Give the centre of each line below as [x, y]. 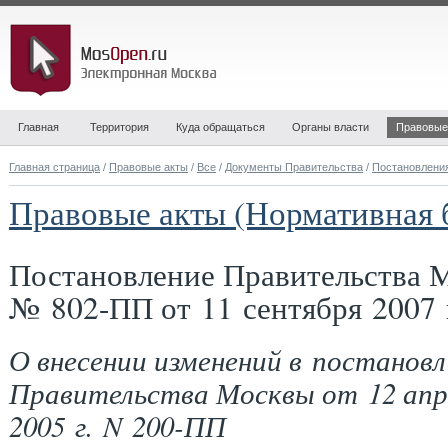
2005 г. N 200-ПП [117, 425]
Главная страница [54, 167]
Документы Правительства [294, 167]
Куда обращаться [220, 127]
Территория [119, 127]
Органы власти [330, 127]
